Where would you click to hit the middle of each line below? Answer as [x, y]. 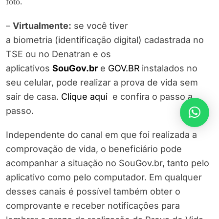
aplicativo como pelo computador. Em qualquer [104, 177]
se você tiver [101, 26]
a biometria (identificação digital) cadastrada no [105, 40]
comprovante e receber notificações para [93, 206]
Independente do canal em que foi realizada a [101, 135]
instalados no [170, 68]
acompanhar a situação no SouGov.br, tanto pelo [108, 163]
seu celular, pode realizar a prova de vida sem [102, 83]
